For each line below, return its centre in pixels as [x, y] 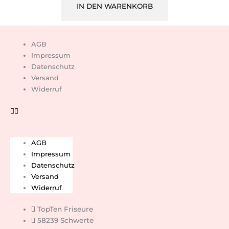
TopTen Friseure [65, 209]
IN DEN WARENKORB [114, 6]
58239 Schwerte [66, 221]
